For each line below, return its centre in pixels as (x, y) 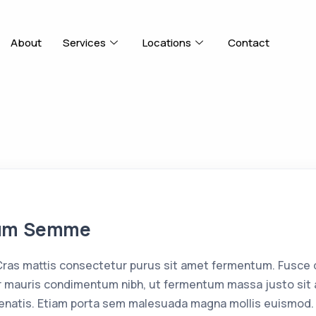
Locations (167, 42)
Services (85, 42)
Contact (249, 42)
